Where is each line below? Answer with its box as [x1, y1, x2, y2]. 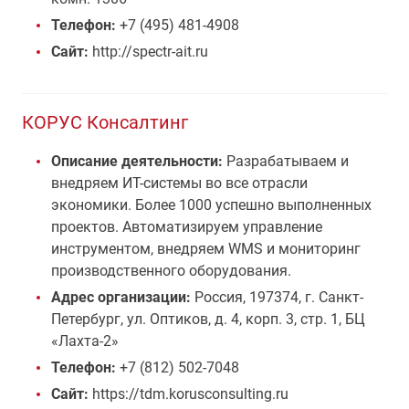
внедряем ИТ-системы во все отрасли [51, 174, 308, 192]
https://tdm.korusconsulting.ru [89, 385, 288, 403]
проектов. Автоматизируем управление [51, 218, 322, 236]
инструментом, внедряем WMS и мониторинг [51, 240, 361, 257]
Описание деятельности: [51, 152, 223, 170]
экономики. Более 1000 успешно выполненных [51, 196, 372, 214]
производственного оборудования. [51, 262, 291, 279]
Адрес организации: [51, 288, 194, 306]
